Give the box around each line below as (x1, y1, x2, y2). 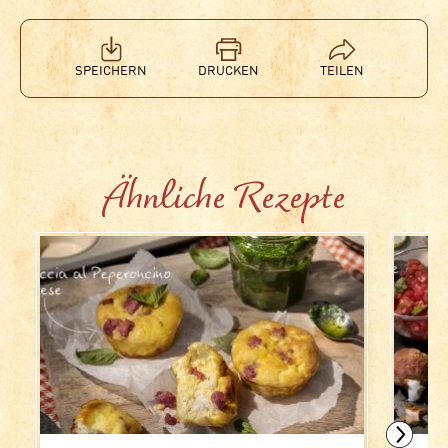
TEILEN (319, 65, 364, 79)
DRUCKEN (198, 65, 259, 79)
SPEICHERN (75, 65, 147, 79)
